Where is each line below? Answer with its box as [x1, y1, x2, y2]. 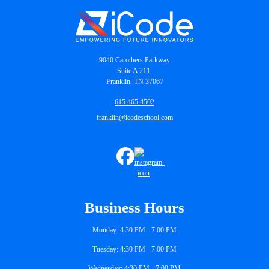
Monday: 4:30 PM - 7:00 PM [92, 225, 177, 234]
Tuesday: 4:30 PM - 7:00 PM [92, 244, 177, 253]
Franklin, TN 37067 [106, 77, 163, 86]
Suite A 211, [117, 66, 152, 75]
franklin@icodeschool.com [96, 113, 173, 122]
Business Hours [85, 199, 184, 216]
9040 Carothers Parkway [99, 55, 170, 64]
